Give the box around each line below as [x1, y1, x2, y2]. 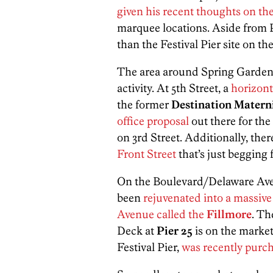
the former [117, 97, 171, 112]
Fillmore [204, 207, 252, 222]
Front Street [117, 147, 179, 161]
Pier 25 [157, 224, 193, 238]
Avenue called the [117, 207, 204, 222]
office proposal [117, 114, 189, 129]
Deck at [117, 224, 157, 238]
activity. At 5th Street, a [117, 81, 231, 96]
